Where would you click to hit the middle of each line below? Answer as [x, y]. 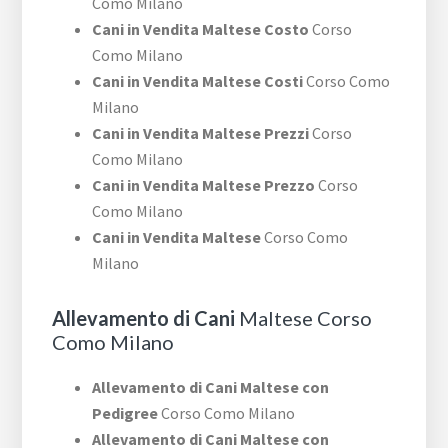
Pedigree [125, 413]
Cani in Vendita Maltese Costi [198, 81]
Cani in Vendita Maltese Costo [201, 29]
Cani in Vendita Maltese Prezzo [204, 185]
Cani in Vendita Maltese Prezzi [201, 133]
